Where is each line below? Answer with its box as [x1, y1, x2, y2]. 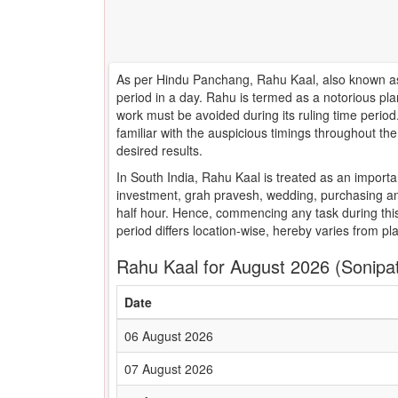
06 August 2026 [124, 327, 213, 345]
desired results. [116, 141, 203, 159]
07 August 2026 [124, 360, 213, 378]
